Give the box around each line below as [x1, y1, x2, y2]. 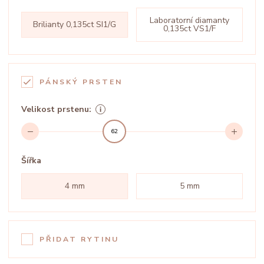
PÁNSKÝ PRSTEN [39, 77, 123, 87]
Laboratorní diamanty [150, 15, 229, 26]
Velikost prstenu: [21, 103, 91, 115]
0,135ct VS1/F [163, 23, 216, 34]
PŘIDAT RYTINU [39, 235, 120, 244]
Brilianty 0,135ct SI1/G [33, 19, 116, 30]
